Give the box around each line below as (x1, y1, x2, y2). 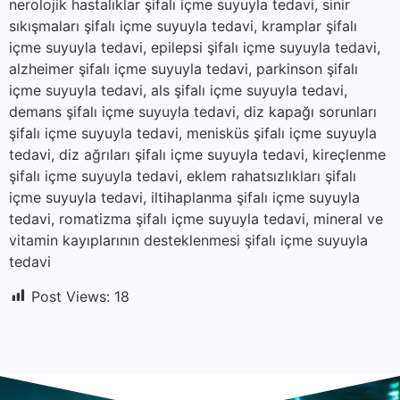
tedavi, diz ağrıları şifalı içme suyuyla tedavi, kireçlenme (9, 146, 386, 164)
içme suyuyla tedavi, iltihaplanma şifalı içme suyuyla (9, 188, 360, 207)
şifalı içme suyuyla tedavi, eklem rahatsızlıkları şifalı (9, 167, 356, 186)
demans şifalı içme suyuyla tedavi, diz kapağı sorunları (9, 103, 377, 121)
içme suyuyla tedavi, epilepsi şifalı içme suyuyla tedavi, (9, 38, 380, 57)
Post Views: (31, 287, 110, 305)
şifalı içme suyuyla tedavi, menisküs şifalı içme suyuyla (9, 124, 377, 143)
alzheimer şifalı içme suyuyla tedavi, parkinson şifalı (9, 60, 358, 79)
